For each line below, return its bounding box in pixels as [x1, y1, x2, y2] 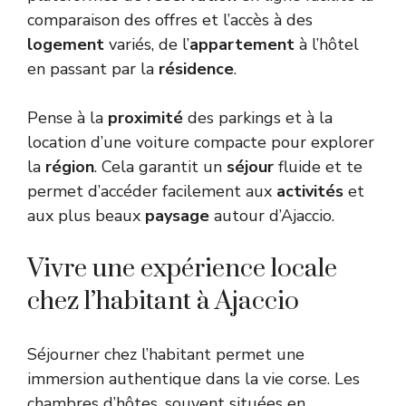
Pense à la [27, 106, 108, 129]
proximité [108, 106, 183, 129]
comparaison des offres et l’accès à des [27, 8, 313, 31]
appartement [189, 33, 295, 55]
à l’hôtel [295, 33, 359, 55]
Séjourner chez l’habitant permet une [27, 343, 304, 365]
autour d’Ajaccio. [209, 204, 334, 227]
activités [276, 179, 343, 202]
